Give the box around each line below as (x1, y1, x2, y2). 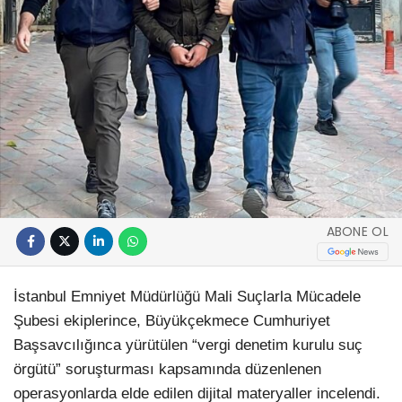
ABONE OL (326, 223, 389, 241)
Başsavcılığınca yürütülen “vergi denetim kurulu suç (13, 336, 363, 354)
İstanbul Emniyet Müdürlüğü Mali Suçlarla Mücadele (13, 287, 361, 305)
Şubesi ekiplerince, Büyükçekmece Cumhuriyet (13, 311, 330, 329)
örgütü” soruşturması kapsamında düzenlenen (13, 360, 321, 378)
